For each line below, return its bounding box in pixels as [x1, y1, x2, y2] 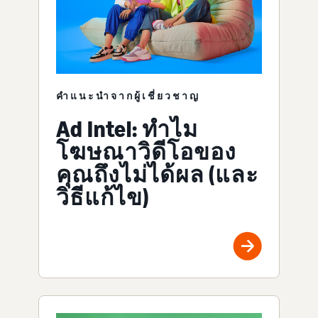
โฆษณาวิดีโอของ [56, 138, 236, 165]
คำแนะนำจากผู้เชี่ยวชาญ [56, 89, 200, 102]
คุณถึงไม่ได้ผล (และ [56, 160, 258, 188]
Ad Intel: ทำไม [56, 115, 198, 143]
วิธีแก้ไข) [56, 183, 149, 211]
